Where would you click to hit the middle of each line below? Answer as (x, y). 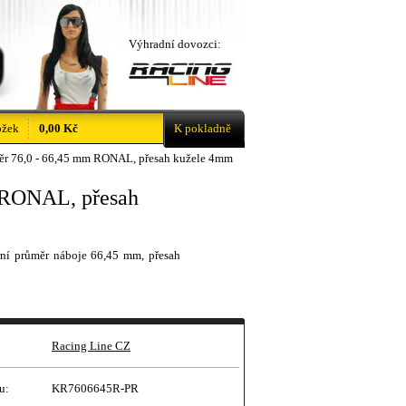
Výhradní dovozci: (175, 44)
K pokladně (203, 128)
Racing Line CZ (91, 346)
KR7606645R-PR (95, 388)
